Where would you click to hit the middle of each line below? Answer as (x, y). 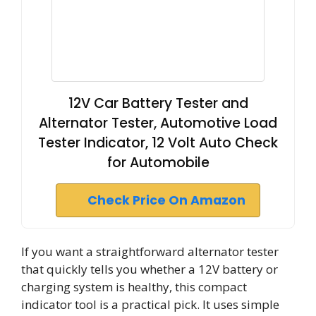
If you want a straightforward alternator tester (150, 251)
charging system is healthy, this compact (134, 287)
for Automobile (158, 163)
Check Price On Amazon (166, 200)
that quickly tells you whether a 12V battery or (150, 269)
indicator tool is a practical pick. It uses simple (150, 304)
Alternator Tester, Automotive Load (158, 123)
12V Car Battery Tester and (158, 103)
